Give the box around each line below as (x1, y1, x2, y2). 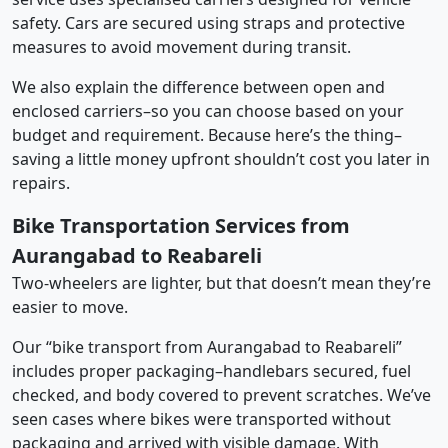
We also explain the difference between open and (12, 75, 385, 98)
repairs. (12, 171, 70, 194)
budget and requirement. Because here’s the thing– (12, 123, 402, 146)
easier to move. (12, 295, 128, 318)
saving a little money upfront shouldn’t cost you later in (12, 147, 430, 170)
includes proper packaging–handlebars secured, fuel (12, 359, 411, 382)
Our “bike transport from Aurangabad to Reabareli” (12, 335, 402, 358)
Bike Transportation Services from (12, 211, 350, 239)
